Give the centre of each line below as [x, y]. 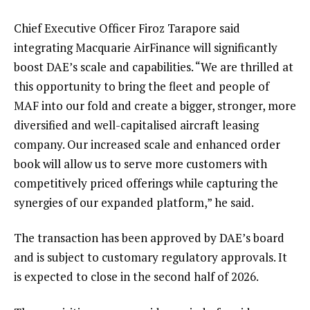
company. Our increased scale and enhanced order [147, 144]
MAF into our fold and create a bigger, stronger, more [155, 105]
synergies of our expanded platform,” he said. [134, 202]
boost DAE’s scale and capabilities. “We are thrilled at [154, 66]
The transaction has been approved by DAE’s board [149, 238]
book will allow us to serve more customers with [140, 163]
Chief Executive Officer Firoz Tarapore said [127, 28]
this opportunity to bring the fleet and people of [142, 86]
